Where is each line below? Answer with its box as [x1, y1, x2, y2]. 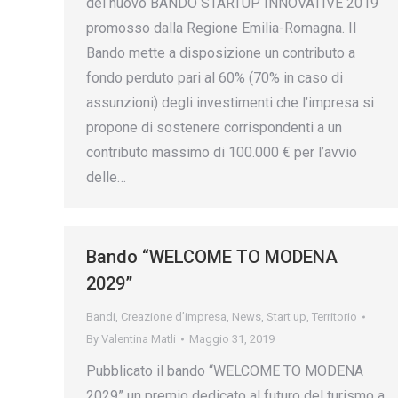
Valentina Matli [101, 332, 176, 346]
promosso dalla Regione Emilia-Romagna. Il [86, 20, 356, 36]
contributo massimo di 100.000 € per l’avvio [86, 144, 357, 161]
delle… [86, 169, 126, 186]
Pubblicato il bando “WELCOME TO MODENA [86, 362, 363, 379]
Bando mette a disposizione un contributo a [86, 44, 355, 61]
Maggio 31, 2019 [189, 332, 275, 346]
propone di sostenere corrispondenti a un [86, 119, 342, 136]
